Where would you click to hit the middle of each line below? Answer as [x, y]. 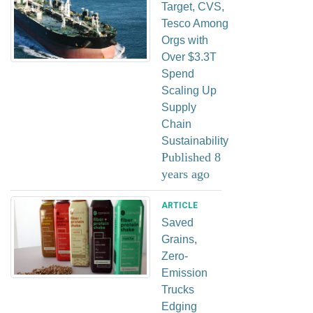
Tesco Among [195, 23]
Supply [179, 107]
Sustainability [195, 140]
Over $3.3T [189, 57]
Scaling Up [189, 90]
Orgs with [185, 40]
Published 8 [191, 157]
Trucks [178, 289]
